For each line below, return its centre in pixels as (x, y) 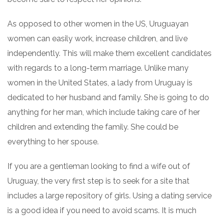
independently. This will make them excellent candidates (110, 53)
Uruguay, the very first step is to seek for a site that (98, 181)
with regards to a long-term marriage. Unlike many (98, 68)
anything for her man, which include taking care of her (104, 112)
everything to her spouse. (53, 142)
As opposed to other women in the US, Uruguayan (98, 24)
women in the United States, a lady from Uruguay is (100, 83)
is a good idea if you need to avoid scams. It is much (102, 210)
